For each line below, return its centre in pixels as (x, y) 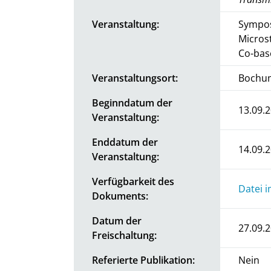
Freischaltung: (124, 235)
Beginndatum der (132, 103)
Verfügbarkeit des (133, 181)
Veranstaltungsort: (135, 78)
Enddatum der (125, 142)
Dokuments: (120, 196)
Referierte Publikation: (143, 260)
